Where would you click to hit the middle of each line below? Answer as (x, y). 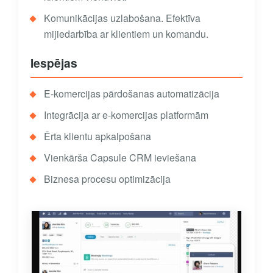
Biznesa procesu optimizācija (107, 179)
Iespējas (54, 62)
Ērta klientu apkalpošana (97, 136)
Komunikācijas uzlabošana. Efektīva (122, 18)
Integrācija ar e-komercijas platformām (126, 115)
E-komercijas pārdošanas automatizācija (132, 93)
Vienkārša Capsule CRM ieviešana (120, 157)
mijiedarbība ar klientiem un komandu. (126, 34)
